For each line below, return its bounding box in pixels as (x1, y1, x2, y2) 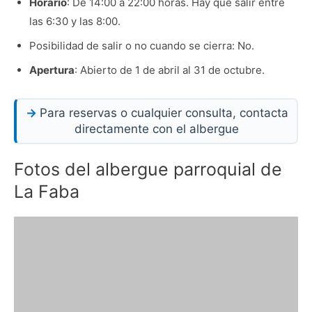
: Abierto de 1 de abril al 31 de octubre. (74, 63, 265, 77)
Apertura (29, 63, 75, 77)
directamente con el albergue (75, 122, 239, 136)
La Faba (14, 180, 79, 202)
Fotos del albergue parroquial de (14, 158, 282, 180)
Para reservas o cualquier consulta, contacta (39, 106, 288, 120)
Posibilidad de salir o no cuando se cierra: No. (29, 38, 254, 52)
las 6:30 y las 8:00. (29, 14, 120, 28)
